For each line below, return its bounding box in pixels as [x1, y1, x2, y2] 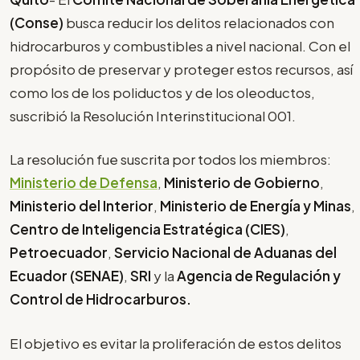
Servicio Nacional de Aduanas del [114, 243, 337, 262]
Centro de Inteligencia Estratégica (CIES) [10, 220, 285, 239]
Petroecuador [10, 243, 108, 262]
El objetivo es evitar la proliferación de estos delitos [10, 333, 342, 352]
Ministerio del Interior [10, 197, 153, 215]
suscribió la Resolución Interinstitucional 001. [10, 106, 298, 125]
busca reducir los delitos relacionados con [66, 13, 334, 31]
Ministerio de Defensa [10, 174, 157, 192]
